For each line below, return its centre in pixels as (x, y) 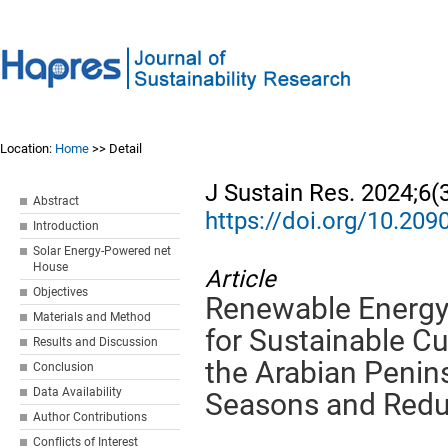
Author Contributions (90, 417)
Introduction (66, 226)
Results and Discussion (96, 342)
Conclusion (64, 367)
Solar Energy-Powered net (102, 251)
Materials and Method (92, 317)
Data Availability (78, 392)
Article (241, 279)
